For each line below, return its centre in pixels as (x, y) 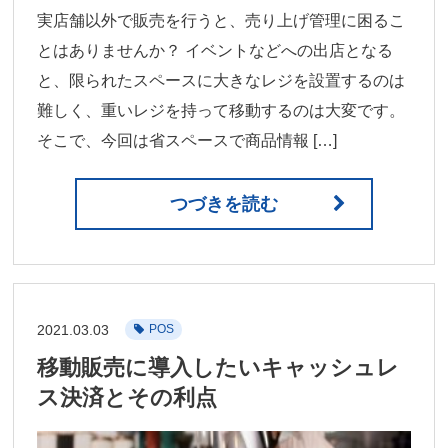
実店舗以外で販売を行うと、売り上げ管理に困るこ (221, 20)
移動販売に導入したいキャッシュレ (218, 367)
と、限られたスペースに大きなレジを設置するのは (221, 80)
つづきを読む (224, 203)
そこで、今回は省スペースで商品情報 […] (187, 140)
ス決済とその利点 (127, 397)
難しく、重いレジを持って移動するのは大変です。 (221, 110)
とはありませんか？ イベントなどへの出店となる (215, 50)
